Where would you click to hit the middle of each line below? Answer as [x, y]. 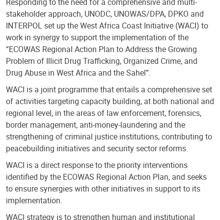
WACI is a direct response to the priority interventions [97, 165]
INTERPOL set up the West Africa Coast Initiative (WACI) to [107, 26]
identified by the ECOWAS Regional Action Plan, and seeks [106, 177]
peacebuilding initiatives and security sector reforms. [97, 148]
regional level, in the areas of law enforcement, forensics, [104, 113]
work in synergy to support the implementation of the [97, 37]
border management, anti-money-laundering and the [96, 125]
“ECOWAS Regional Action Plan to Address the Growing [101, 49]
